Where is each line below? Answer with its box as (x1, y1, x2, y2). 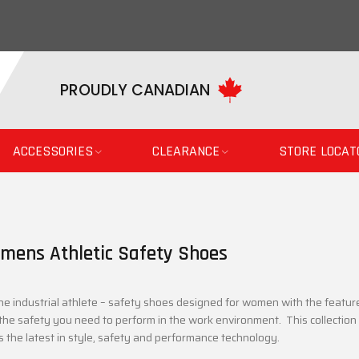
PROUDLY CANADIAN (60, 79, 210, 101)
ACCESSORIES (13, 142, 93, 160)
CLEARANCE (152, 142, 220, 160)
